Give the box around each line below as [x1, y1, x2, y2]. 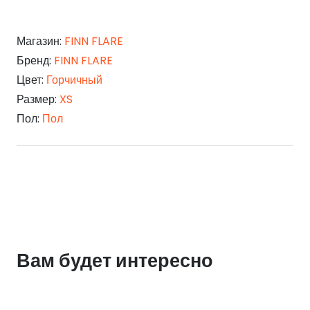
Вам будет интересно [17, 247, 213, 275]
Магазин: [17, 33, 64, 50]
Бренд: [17, 53, 54, 69]
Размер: [17, 91, 60, 108]
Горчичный [46, 72, 102, 89]
